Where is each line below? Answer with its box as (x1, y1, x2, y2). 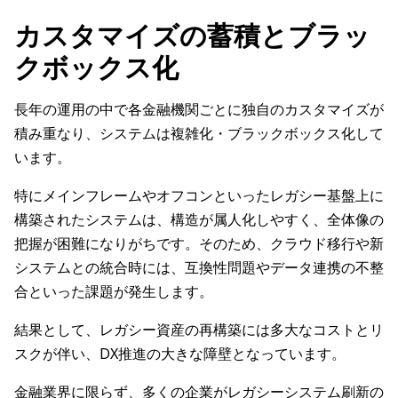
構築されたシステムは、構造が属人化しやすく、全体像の (14, 210, 384, 230)
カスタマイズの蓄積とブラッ (14, 17, 370, 54)
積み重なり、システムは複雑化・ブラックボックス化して (14, 123, 384, 144)
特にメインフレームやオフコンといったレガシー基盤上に (14, 186, 384, 206)
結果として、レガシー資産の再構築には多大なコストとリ (14, 320, 384, 340)
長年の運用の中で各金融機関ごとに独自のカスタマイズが (14, 99, 384, 120)
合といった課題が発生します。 (14, 282, 213, 302)
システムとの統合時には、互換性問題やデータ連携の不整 (14, 258, 384, 278)
